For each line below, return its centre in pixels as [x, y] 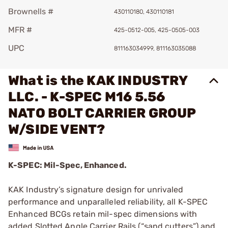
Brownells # [31, 11]
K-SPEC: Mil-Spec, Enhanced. [67, 165]
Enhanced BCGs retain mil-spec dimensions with [103, 214]
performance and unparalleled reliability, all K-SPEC [108, 202]
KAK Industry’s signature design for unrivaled [96, 189]
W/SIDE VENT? [57, 130]
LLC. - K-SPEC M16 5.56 [87, 97]
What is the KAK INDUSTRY [98, 81]
